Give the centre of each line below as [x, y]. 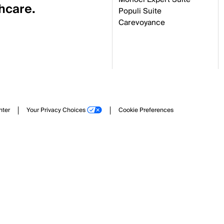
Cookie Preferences [146, 110]
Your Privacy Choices [56, 110]
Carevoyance [142, 22]
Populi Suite [140, 11]
